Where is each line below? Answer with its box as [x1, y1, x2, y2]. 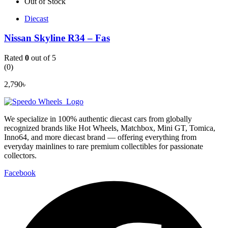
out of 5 [29, 53, 56, 62]
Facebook [4, 168, 36, 177]
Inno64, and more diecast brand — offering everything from [4, 133, 196, 141]
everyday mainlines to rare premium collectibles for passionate [4, 142, 203, 151]
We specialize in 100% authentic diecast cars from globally [4, 115, 192, 123]
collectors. [4, 151, 37, 160]
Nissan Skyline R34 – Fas [4, 33, 110, 44]
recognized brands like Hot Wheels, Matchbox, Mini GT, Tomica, [4, 124, 215, 132]
